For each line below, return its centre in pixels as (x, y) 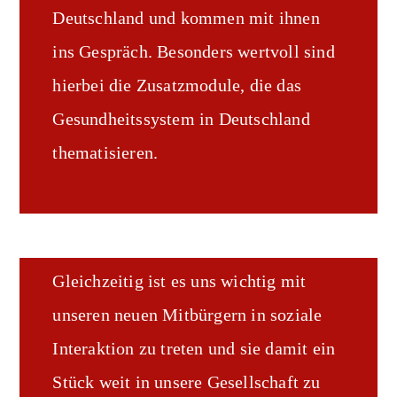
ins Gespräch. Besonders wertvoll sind (194, 51)
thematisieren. (105, 152)
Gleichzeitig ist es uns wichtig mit (179, 281)
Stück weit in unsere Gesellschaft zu (187, 382)
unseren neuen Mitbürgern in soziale (187, 315)
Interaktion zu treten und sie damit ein (194, 348)
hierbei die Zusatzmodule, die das (177, 85)
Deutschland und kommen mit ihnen (186, 18)
